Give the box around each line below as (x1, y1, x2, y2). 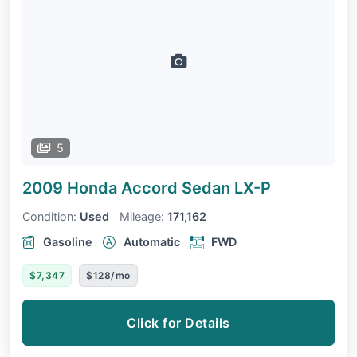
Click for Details (127, 315, 230, 331)
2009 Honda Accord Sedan (22, 178, 234, 198)
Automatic (124, 235, 180, 249)
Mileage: (120, 210, 164, 224)
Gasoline (43, 235, 92, 249)
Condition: (22, 210, 76, 224)
